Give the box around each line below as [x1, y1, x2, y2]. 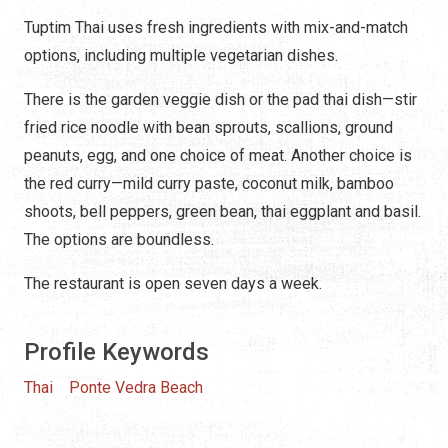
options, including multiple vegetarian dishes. [24, 45, 338, 65]
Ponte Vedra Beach [69, 377, 203, 397]
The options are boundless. [24, 229, 214, 249]
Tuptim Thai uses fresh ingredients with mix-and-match [24, 17, 408, 37]
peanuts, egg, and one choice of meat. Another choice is [24, 145, 412, 165]
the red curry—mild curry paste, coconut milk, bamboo [24, 173, 394, 193]
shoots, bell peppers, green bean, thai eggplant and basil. [24, 201, 421, 221]
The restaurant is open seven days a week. [24, 273, 322, 293]
